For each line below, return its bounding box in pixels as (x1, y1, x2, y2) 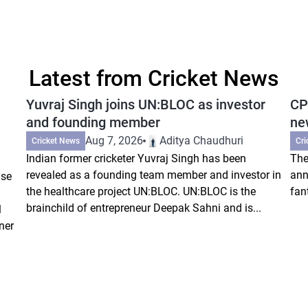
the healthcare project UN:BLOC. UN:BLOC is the (25, 184, 256, 198)
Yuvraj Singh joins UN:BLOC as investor (25, 96, 265, 113)
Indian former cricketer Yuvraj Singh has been (25, 151, 246, 165)
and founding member (25, 113, 160, 131)
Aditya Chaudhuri (159, 133, 243, 147)
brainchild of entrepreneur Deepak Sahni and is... (25, 201, 261, 214)
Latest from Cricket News (29, 65, 279, 91)
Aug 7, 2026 (85, 133, 143, 147)
